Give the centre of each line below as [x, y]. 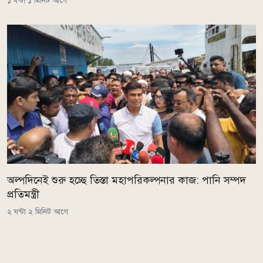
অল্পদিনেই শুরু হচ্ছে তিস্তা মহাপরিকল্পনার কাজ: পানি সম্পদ [127, 181]
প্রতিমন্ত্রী [23, 195]
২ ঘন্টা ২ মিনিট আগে [38, 212]
